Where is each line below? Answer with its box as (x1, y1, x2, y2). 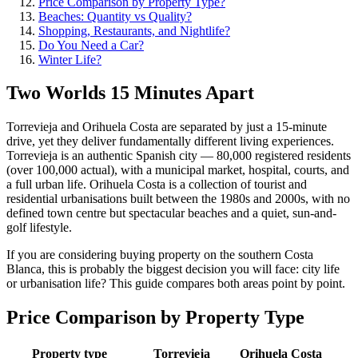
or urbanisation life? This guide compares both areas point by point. (6, 276, 345, 291)
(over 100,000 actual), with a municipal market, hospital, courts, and (6, 163, 349, 177)
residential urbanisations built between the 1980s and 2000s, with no (6, 192, 350, 206)
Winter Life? (38, 52, 101, 66)
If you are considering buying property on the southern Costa (6, 248, 313, 262)
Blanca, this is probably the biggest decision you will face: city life (6, 262, 340, 276)
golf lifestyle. (6, 221, 72, 235)
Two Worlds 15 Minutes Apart (6, 82, 254, 104)
